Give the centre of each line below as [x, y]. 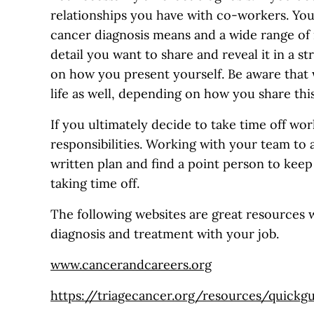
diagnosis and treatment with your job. [165, 233]
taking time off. [95, 183]
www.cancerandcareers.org [131, 264]
